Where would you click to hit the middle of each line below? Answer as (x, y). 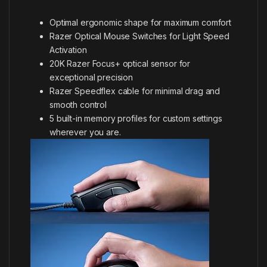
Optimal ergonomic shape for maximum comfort (140, 22)
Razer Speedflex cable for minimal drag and (135, 91)
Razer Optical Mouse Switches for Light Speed (139, 36)
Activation (68, 49)
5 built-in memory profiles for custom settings (136, 118)
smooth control (78, 104)
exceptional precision (91, 77)
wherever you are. (85, 132)
